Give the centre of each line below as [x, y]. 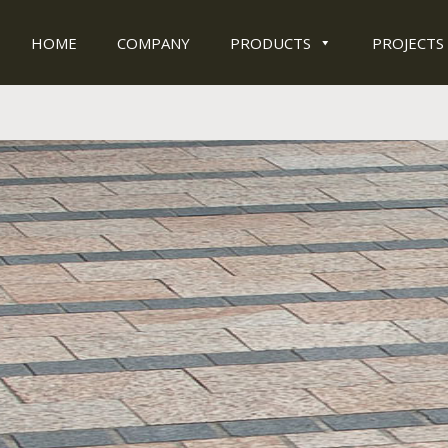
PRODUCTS [271, 43]
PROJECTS [408, 43]
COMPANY [154, 43]
